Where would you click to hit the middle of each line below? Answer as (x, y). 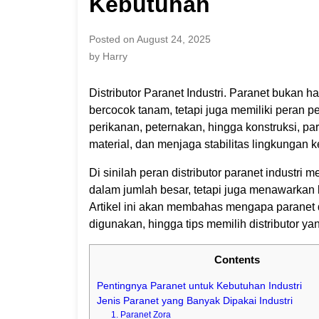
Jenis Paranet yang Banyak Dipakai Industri (194, 301)
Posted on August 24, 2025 (150, 39)
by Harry (108, 56)
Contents (237, 259)
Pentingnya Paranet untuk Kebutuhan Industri (199, 286)
